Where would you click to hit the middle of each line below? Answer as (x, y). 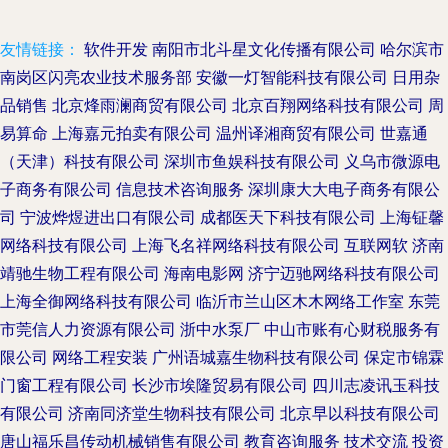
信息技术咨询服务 (180, 189)
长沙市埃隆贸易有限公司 (220, 385)
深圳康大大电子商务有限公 (344, 189)
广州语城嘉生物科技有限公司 (256, 357)
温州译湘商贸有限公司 (296, 133)
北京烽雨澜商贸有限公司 (140, 105)
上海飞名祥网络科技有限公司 (236, 245)
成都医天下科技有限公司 (288, 217)
